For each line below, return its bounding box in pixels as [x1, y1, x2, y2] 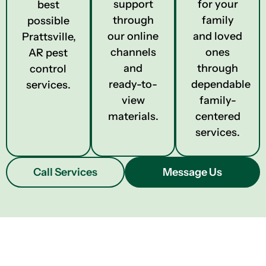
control [30, 62, 67, 75]
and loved [193, 30, 243, 43]
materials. [107, 110, 159, 123]
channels [110, 46, 156, 59]
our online [107, 30, 159, 43]
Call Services [33, 166, 97, 179]
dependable [191, 78, 251, 91]
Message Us [162, 166, 222, 179]
